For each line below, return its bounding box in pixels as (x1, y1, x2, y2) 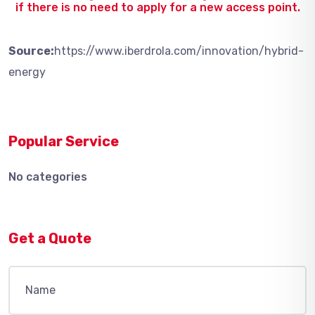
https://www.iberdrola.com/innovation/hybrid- (54, 44, 304, 58)
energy (8, 65, 46, 79)
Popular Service (8, 133, 119, 150)
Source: (8, 44, 54, 58)
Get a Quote (8, 230, 91, 247)
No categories (8, 170, 87, 184)
